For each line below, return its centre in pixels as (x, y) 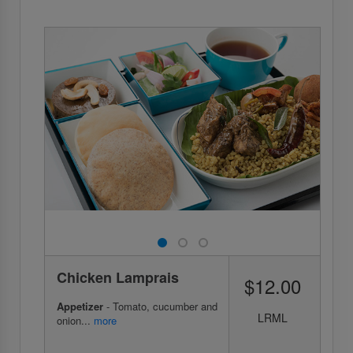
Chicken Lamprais (118, 278)
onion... (75, 321)
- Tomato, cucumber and (160, 307)
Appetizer (80, 307)
